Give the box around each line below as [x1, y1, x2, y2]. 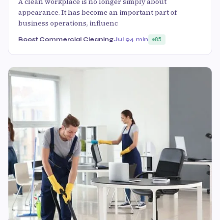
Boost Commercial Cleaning [18, 36, 113, 43]
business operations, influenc [18, 18, 118, 28]
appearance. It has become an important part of [18, 7, 177, 18]
